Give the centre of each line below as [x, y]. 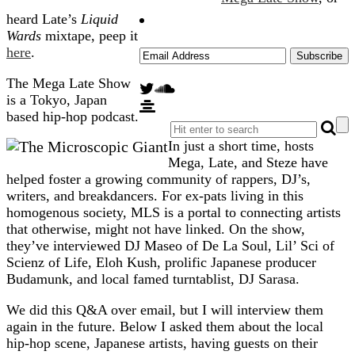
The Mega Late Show [69, 83]
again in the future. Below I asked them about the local [165, 326]
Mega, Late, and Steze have [248, 162]
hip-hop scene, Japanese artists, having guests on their [162, 343]
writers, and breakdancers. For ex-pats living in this [155, 196]
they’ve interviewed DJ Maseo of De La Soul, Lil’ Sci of [170, 246]
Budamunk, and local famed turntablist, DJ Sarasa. [153, 279]
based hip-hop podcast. [73, 116]
